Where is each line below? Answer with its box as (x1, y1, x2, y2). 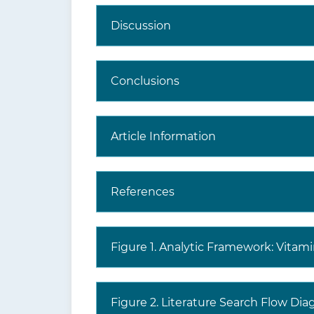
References (111, 185, 175, 198)
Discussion (111, 19, 171, 32)
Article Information (111, 130, 216, 143)
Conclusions (111, 74, 179, 88)
